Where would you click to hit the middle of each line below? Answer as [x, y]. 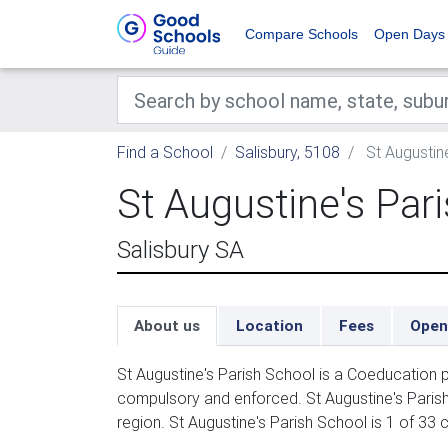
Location [269, 325]
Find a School [165, 152]
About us [167, 325]
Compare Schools [301, 34]
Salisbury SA [180, 249]
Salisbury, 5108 [287, 152]
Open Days [409, 34]
